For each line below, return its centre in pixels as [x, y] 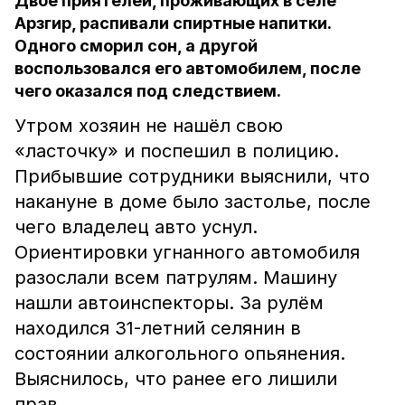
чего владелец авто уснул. [136, 227]
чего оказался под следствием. [148, 91]
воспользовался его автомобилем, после [188, 68]
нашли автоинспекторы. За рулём [169, 303]
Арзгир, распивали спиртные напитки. [173, 23]
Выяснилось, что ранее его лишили [176, 379]
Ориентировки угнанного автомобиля [187, 252]
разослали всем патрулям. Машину [176, 278]
